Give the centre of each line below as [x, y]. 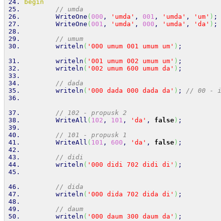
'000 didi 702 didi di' [131, 165]
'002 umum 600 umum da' [131, 68]
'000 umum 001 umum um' [131, 46]
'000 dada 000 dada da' [131, 91]
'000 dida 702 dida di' [131, 194]
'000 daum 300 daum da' [131, 216]
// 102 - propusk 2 [91, 113]
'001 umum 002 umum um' [131, 61]
